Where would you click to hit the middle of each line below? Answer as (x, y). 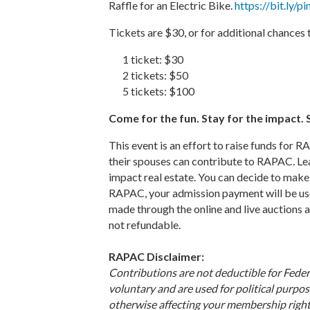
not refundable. (145, 225)
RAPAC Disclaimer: (156, 257)
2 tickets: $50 (155, 75)
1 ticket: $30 (153, 60)
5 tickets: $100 (158, 91)
